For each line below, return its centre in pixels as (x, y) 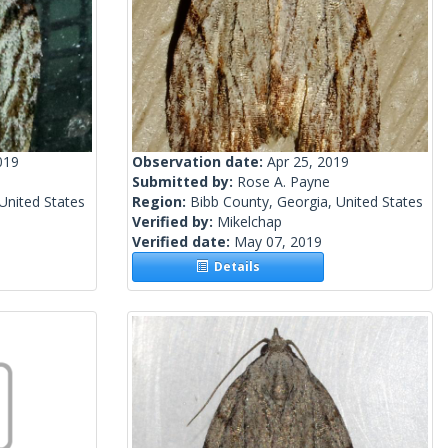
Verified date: (183, 242)
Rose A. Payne (283, 182)
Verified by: (174, 222)
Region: (161, 202)
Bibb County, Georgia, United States (306, 202)
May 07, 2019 (278, 242)
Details (234, 267)
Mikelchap (249, 222)
